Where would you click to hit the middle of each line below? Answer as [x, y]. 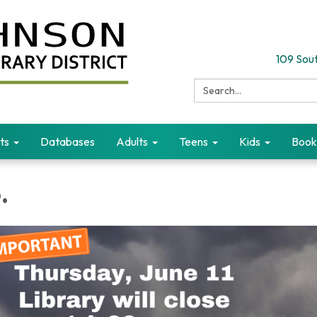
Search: [214, 86]
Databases [68, 142]
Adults [132, 142]
